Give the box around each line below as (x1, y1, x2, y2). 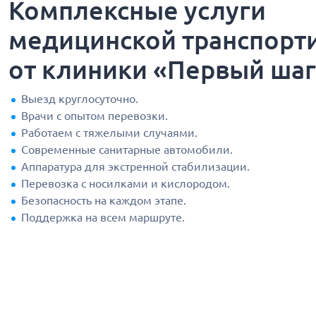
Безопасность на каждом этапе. (21, 194, 186, 207)
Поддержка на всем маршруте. (21, 211, 185, 224)
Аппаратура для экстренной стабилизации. (21, 160, 250, 174)
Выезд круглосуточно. (21, 92, 138, 106)
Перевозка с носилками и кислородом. (21, 177, 230, 190)
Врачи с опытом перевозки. (21, 109, 168, 123)
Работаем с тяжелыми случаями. (21, 126, 197, 140)
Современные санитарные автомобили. (21, 143, 233, 157)
